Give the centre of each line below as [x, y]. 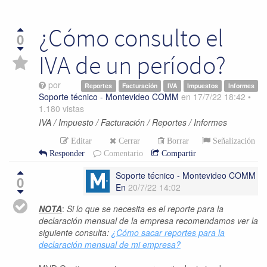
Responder [66, 153]
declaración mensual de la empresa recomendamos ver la [148, 221]
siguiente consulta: [75, 233]
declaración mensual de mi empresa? [110, 245]
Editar [81, 141]
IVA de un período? [132, 65]
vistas [72, 108]
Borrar [178, 141]
